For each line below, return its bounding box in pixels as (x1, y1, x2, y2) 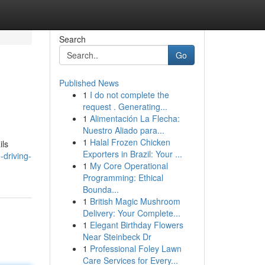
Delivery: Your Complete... (82, 207, 180, 219)
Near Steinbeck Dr (82, 231, 151, 243)
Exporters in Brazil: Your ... (82, 148, 182, 160)
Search (59, 33, 86, 45)
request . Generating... (82, 101, 167, 112)
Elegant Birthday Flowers (89, 219, 183, 231)
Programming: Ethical (82, 172, 163, 183)
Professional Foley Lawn (89, 243, 182, 254)
